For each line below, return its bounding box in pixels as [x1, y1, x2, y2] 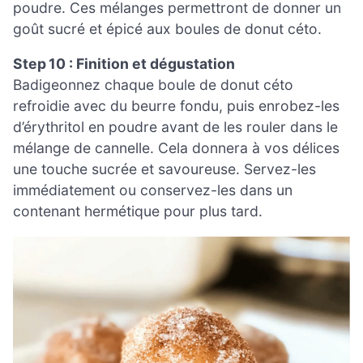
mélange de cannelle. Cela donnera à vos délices [13, 139, 340, 157]
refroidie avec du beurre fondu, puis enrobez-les [13, 97, 340, 115]
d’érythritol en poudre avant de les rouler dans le [13, 118, 338, 136]
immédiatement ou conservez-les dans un [13, 181, 293, 199]
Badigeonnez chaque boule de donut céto [13, 76, 293, 94]
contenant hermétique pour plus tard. [13, 203, 263, 220]
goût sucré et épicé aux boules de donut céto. [13, 19, 322, 37]
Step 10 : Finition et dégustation [13, 55, 235, 73]
